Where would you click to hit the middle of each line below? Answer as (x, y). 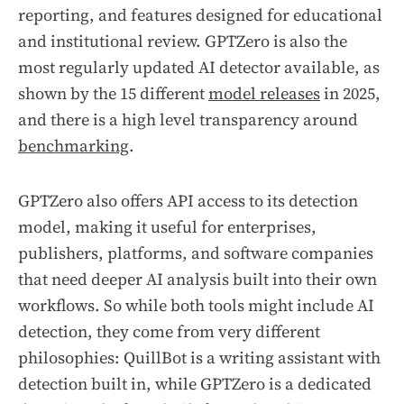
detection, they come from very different (169, 332)
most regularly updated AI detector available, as (199, 68)
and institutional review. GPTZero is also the (183, 41)
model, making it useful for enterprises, (167, 227)
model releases (264, 94)
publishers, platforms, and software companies (196, 253)
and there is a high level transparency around (188, 120)
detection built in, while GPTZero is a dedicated (195, 384)
